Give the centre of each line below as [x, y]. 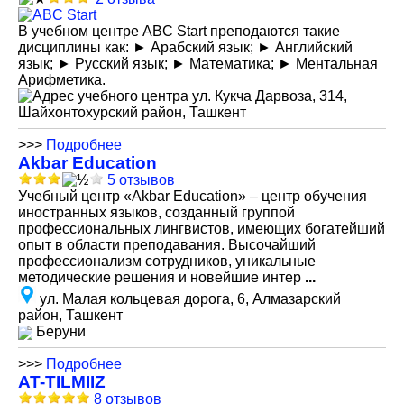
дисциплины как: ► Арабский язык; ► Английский [185, 47]
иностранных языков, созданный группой [156, 212]
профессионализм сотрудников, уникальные [167, 261]
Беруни [59, 331]
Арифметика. [62, 80]
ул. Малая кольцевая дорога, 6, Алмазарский [190, 299]
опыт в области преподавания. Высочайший [167, 245]
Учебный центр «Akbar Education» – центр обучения [193, 196]
